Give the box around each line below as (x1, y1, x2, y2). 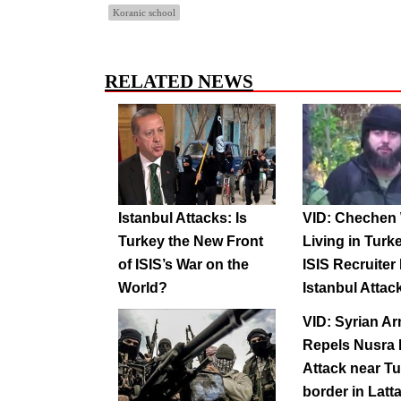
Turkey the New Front (118, 233, 263, 249)
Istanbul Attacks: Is (118, 209, 247, 226)
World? (118, 279, 167, 295)
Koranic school (113, 7, 175, 19)
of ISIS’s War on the (118, 256, 249, 272)
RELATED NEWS (105, 71, 253, 93)
